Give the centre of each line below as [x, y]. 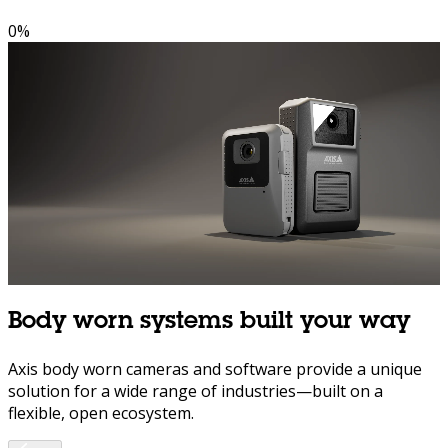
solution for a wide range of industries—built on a [195, 391]
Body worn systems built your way [209, 323]
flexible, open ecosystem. [101, 413]
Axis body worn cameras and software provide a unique [215, 369]
